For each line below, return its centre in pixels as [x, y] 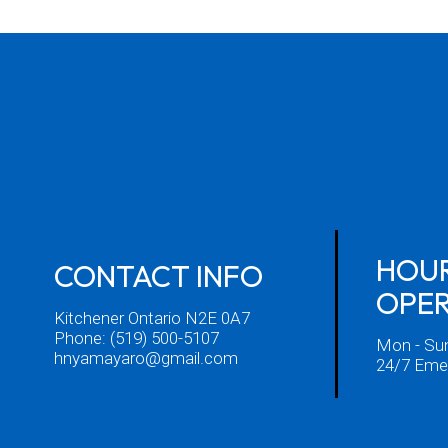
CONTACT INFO [158, 276]
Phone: [81, 338]
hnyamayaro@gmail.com [145, 358]
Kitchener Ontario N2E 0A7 [151, 318]
